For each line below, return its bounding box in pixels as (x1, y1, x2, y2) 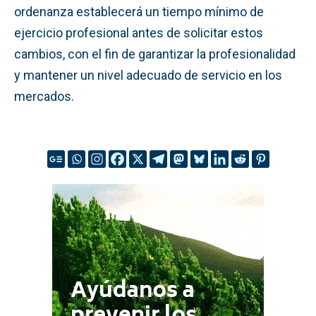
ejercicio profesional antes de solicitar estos (14, 25, 263, 40)
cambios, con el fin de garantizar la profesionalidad (14, 46, 296, 61)
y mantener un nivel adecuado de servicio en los (14, 67, 282, 83)
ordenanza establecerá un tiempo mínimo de (14, 4, 264, 19)
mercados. (14, 88, 74, 104)
